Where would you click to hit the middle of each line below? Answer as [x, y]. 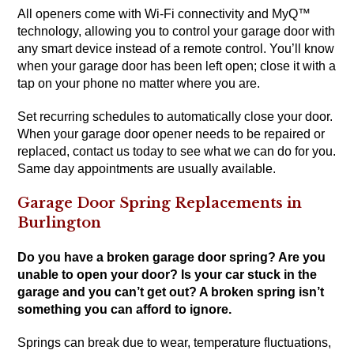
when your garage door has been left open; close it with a [177, 66]
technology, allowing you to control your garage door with [177, 32]
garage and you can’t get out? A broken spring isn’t [171, 292]
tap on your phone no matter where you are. [139, 84]
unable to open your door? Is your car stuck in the [168, 275]
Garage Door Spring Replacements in [160, 203]
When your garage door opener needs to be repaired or [171, 134]
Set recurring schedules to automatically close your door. [175, 117]
